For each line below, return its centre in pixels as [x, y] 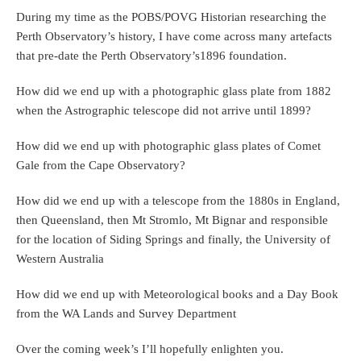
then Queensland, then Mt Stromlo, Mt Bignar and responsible [172, 220]
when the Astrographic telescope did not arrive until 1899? [164, 111]
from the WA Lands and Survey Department [126, 314]
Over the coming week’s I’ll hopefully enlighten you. [150, 349]
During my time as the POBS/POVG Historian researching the [171, 17]
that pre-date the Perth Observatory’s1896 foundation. [151, 56]
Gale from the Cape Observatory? [101, 166]
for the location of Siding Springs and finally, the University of [173, 240]
